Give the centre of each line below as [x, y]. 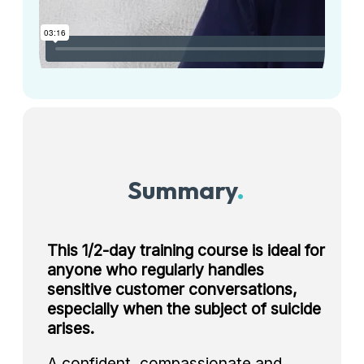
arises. [71, 328]
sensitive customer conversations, [172, 289]
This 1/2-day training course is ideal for [186, 250]
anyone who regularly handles [156, 269]
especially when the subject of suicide [184, 308]
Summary [182, 189]
